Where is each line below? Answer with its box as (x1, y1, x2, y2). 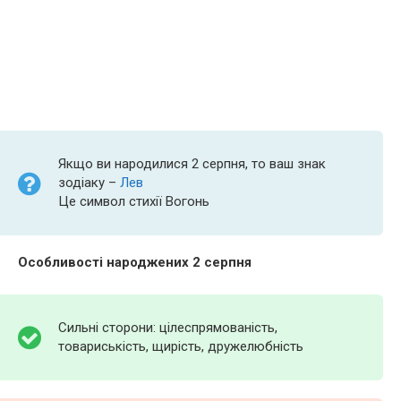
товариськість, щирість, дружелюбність (58, 338, 303, 354)
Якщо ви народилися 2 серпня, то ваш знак (58, 156, 326, 172)
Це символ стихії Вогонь (58, 193, 209, 209)
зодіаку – (58, 175, 120, 191)
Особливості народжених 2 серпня (18, 254, 252, 270)
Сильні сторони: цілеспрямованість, (58, 320, 277, 336)
